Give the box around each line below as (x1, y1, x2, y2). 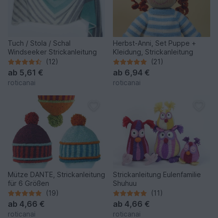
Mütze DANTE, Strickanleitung (8, 170, 105, 179)
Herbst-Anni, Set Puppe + (113, 39, 196, 48)
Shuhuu (113, 179, 137, 188)
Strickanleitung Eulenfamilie (113, 170, 201, 179)
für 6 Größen (8, 179, 49, 188)
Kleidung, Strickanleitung (113, 48, 193, 56)
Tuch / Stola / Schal (8, 39, 71, 48)
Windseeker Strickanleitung (8, 48, 97, 56)
